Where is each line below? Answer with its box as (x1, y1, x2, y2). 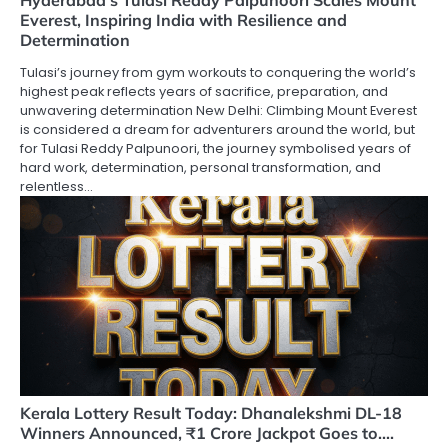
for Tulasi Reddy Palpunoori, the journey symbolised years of (20, 139, 411, 158)
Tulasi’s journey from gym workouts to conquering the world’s (20, 63, 416, 82)
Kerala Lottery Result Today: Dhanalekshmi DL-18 (20, 403, 402, 423)
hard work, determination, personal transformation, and (20, 158, 381, 177)
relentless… (20, 177, 93, 196)
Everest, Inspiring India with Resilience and (20, 10, 347, 30)
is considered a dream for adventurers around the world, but (20, 120, 415, 139)
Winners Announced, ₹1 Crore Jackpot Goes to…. (20, 423, 394, 443)
